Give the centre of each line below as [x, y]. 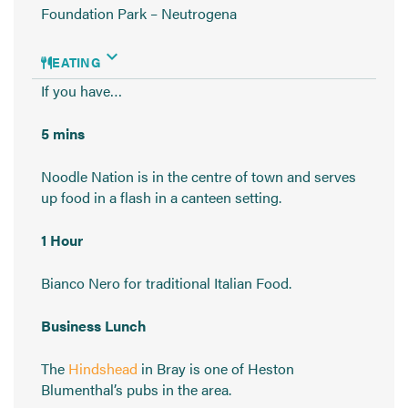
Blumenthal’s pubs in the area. [136, 390]
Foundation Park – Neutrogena [139, 14]
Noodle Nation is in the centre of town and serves [199, 177]
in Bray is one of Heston [216, 369]
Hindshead [103, 369]
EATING [76, 62]
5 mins [63, 134]
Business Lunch [94, 326]
